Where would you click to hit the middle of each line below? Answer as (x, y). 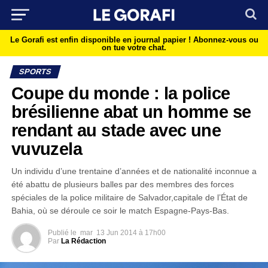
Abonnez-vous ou (226, 40)
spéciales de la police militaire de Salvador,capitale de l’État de (129, 197)
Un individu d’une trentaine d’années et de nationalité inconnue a (134, 171)
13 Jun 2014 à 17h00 (131, 233)
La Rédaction (83, 241)
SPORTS (35, 71)
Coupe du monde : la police (121, 93)
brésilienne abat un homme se (131, 112)
